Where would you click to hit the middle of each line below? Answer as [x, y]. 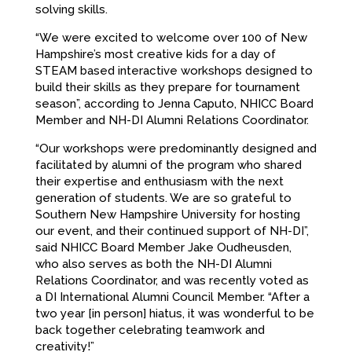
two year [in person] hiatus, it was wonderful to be [174, 314]
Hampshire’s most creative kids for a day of [155, 55]
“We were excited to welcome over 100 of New [171, 38]
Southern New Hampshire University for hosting [167, 215]
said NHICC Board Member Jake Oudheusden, [163, 248]
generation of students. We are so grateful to [163, 198]
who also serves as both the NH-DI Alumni [153, 264]
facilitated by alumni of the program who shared [168, 165]
